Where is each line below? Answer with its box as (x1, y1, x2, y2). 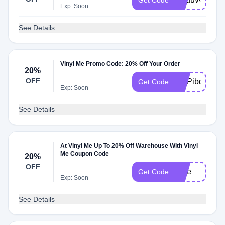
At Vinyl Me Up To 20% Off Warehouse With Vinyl (60, 142, 198, 149)
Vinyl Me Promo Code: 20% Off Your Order (60, 60, 181, 67)
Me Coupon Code (60, 150, 109, 157)
